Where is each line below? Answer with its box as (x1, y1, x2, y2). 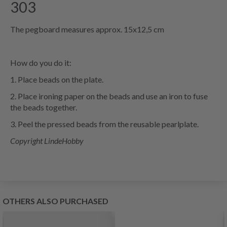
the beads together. (10, 102, 77, 112)
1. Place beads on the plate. (10, 74, 103, 85)
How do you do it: (10, 58, 71, 68)
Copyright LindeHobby (10, 136, 84, 146)
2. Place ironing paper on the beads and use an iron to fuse (10, 91, 208, 101)
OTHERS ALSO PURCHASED (3, 196, 108, 206)
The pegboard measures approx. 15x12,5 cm (10, 24, 166, 34)
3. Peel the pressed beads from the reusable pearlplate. (10, 119, 199, 129)
